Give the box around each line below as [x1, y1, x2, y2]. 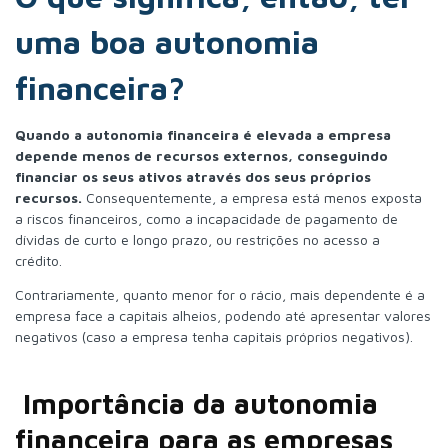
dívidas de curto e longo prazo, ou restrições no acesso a [15, 230, 380, 248]
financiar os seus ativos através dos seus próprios [15, 167, 371, 185]
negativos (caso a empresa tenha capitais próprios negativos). [15, 327, 413, 345]
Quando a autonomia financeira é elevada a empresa [15, 125, 391, 143]
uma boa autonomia [15, 23, 319, 62]
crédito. [15, 251, 62, 269]
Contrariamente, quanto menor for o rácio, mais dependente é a [15, 285, 425, 303]
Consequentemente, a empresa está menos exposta [82, 188, 422, 206]
